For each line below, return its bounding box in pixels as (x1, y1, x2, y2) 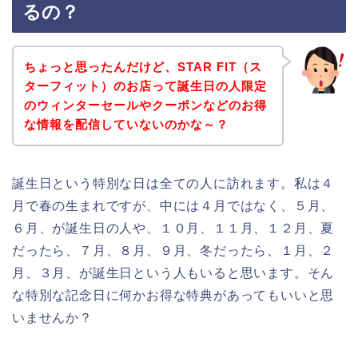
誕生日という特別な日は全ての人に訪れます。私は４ (12, 176, 335, 190)
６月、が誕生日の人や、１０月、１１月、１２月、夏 (12, 221, 335, 235)
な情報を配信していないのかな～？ (23, 117, 229, 131)
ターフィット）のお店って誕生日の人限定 (23, 78, 267, 93)
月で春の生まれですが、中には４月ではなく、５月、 (12, 198, 335, 213)
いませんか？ (12, 310, 93, 324)
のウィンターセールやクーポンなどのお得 (23, 97, 267, 112)
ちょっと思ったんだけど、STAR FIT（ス (23, 59, 262, 74)
